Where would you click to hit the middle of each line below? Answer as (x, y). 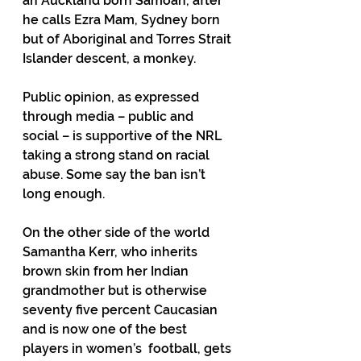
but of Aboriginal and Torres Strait (129, 39)
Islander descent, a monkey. (109, 58)
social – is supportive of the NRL (124, 136)
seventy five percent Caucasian (122, 310)
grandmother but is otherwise (116, 290)
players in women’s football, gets (129, 349)
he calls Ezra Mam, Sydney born (123, 20)
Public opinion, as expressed (112, 97)
